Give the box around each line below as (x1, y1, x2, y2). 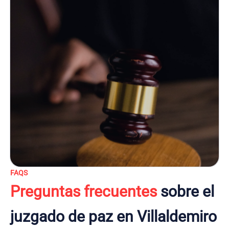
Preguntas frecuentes (10, 182, 157, 200)
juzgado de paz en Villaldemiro (10, 208, 217, 225)
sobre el (157, 182, 214, 200)
